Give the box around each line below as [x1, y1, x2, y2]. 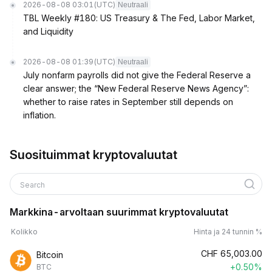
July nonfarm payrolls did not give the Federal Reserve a [23, 70, 251, 80]
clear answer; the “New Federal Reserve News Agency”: [23, 83, 249, 93]
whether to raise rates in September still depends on [23, 97, 233, 107]
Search [20, 180, 47, 189]
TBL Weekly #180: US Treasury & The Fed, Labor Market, [23, 13, 255, 23]
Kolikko [11, 227, 38, 236]
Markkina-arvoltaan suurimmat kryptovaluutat [10, 206, 228, 218]
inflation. [23, 110, 56, 120]
